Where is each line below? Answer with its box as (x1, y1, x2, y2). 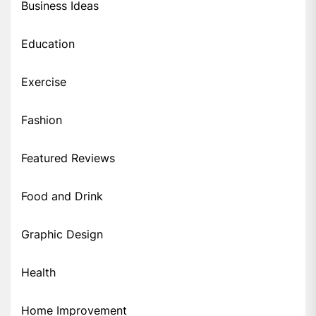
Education (21, 37, 75, 51)
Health (21, 265, 56, 280)
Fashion (21, 113, 62, 128)
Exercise (21, 75, 66, 90)
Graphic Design (21, 227, 103, 242)
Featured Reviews (21, 151, 115, 166)
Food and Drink (21, 189, 103, 204)
